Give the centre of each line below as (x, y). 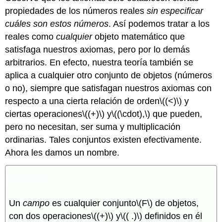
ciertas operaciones (44, 114)
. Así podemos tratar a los (159, 24)
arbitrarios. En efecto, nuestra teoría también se (99, 62)
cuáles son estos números (57, 24)
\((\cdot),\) (131, 114)
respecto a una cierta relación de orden (83, 101)
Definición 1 (31, 180)
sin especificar (175, 11)
